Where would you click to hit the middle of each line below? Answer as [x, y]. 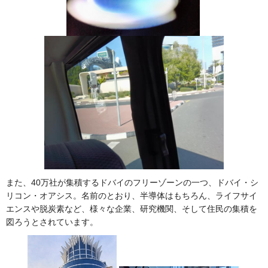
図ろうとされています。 [52, 222]
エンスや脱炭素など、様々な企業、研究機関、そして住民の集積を [132, 209]
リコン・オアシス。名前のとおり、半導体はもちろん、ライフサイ [132, 196]
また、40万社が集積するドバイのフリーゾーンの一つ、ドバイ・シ [132, 183]
